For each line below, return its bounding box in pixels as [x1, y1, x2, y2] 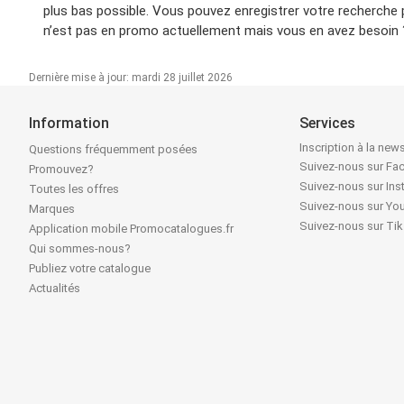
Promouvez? [29, 161, 94, 176]
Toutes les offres [29, 181, 119, 196]
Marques [29, 201, 75, 216]
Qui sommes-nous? [29, 241, 131, 255]
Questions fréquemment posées [29, 142, 197, 156]
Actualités [29, 280, 80, 295]
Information [29, 114, 109, 132]
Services [299, 114, 356, 132]
